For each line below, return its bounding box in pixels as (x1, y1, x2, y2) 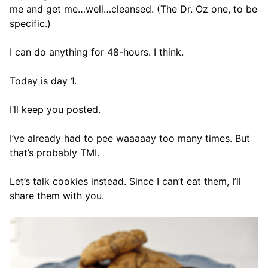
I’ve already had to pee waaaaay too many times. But (10, 132, 250, 145)
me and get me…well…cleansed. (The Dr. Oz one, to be (10, 3, 257, 16)
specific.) (10, 17, 51, 30)
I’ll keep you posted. (10, 103, 100, 116)
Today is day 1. (10, 75, 77, 87)
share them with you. (10, 190, 104, 202)
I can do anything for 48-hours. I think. (10, 46, 184, 59)
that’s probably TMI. (10, 147, 99, 159)
